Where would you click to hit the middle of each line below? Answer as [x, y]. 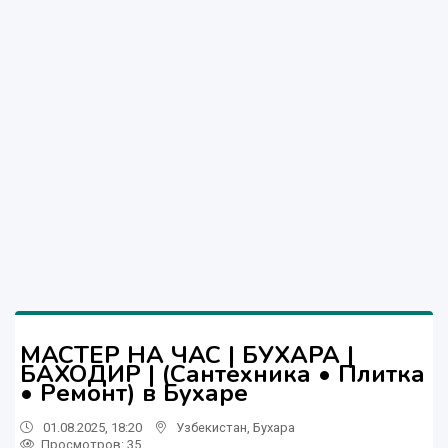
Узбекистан [211, 427]
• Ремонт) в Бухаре [134, 392]
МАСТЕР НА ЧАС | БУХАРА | [187, 354]
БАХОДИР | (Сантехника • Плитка [222, 373]
